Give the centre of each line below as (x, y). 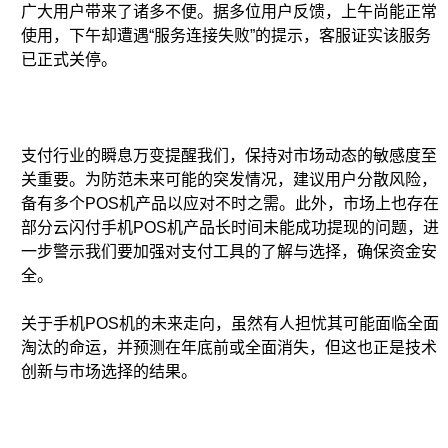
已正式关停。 (69, 60)
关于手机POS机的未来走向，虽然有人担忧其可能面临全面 (230, 324)
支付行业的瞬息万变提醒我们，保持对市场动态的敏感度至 (229, 156)
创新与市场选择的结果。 (109, 372)
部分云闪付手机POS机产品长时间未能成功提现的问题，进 (230, 228)
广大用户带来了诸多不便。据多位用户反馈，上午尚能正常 (229, 12)
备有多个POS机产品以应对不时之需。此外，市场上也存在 (230, 204)
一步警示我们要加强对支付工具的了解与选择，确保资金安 (229, 252)
